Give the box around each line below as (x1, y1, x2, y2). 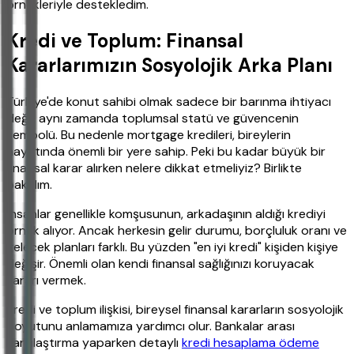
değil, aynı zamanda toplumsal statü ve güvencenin (6, 110, 299, 127)
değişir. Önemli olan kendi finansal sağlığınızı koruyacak (6, 255, 314, 273)
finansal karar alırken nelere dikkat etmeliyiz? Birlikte (6, 160, 302, 177)
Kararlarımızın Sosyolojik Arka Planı (6, 53, 333, 78)
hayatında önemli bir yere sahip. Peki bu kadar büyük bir (6, 143, 326, 160)
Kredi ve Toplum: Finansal (6, 28, 243, 54)
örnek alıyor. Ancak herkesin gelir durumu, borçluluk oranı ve (6, 222, 347, 239)
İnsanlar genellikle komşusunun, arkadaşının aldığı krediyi (6, 205, 326, 223)
